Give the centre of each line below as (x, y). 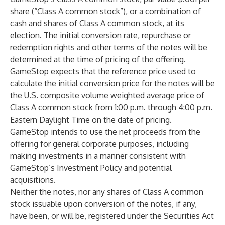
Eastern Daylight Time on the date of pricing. (91, 120)
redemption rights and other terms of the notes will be (109, 47)
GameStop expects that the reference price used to (103, 71)
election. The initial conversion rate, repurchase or (100, 35)
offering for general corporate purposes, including (99, 144)
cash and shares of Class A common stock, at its (97, 23)
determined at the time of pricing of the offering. (98, 59)
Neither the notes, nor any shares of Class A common (107, 192)
